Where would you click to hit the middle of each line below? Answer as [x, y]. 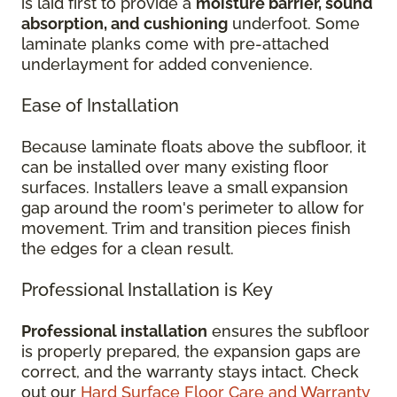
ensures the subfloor [288, 331]
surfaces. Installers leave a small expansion [185, 187]
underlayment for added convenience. [167, 64]
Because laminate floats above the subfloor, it [194, 147]
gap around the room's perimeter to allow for [193, 208]
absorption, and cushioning [125, 23]
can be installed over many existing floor [175, 167]
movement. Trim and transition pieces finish [186, 228]
